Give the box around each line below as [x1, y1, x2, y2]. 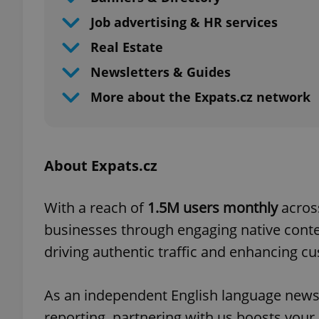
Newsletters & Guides [90, 63, 231, 80]
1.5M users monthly [147, 198, 281, 217]
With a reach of [44, 198, 147, 217]
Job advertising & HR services [90, 14, 278, 31]
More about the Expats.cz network [90, 88, 310, 105]
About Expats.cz [44, 156, 157, 175]
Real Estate [90, 38, 163, 56]
